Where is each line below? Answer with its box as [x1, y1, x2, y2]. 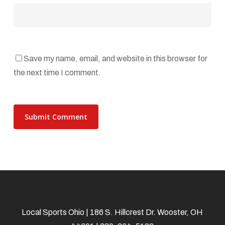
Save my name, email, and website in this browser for [23, 54, 207, 63]
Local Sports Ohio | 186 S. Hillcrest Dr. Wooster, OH [22, 208, 203, 216]
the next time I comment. [13, 68, 101, 77]
